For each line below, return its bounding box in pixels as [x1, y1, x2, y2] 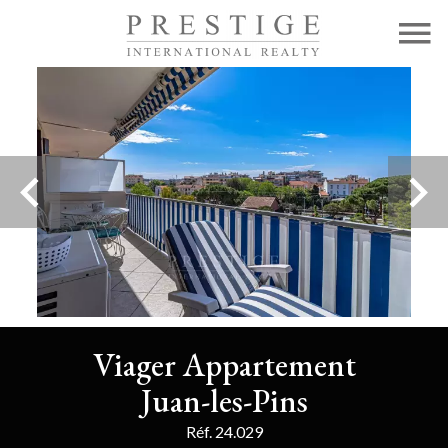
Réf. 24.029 [185, 422, 263, 441]
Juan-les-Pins [140, 380, 308, 422]
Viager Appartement [92, 344, 356, 386]
